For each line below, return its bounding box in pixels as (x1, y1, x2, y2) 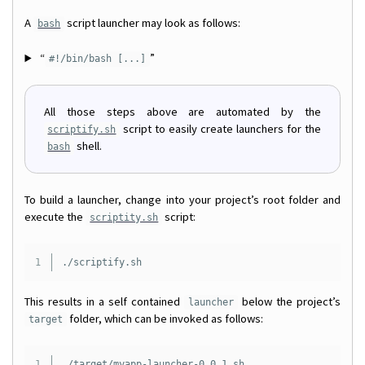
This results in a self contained (24, 293, 184, 309)
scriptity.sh (90, 212, 159, 224)
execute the (24, 209, 86, 225)
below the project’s (237, 293, 341, 309)
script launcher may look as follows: (64, 15, 241, 31)
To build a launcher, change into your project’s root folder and (24, 192, 341, 208)
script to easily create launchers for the (120, 121, 322, 137)
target (29, 313, 64, 325)
